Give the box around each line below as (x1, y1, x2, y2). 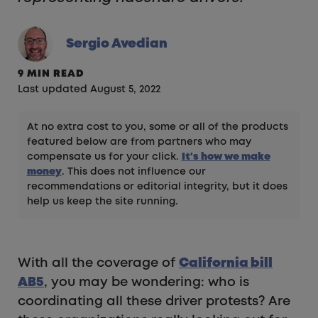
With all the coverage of (18, 257, 179, 269)
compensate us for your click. (26, 153, 182, 162)
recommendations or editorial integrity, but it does (26, 182, 287, 192)
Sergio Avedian (65, 38, 168, 50)
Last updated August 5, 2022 (18, 85, 160, 94)
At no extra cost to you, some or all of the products (26, 123, 288, 132)
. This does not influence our (61, 168, 206, 177)
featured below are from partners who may (26, 138, 251, 147)
